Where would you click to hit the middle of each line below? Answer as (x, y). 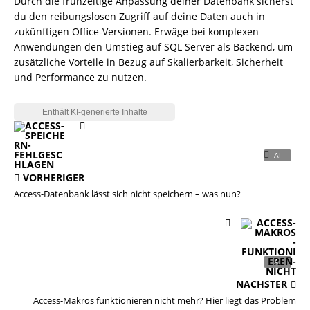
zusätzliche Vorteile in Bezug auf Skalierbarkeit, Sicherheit (148, 62)
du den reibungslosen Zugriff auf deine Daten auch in (139, 16)
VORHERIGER (54, 177)
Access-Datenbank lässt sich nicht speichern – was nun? (127, 194)
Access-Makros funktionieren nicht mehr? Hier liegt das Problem (165, 300)
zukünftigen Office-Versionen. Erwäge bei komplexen (136, 31)
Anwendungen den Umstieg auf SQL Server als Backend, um (153, 47)
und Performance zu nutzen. (80, 77)
